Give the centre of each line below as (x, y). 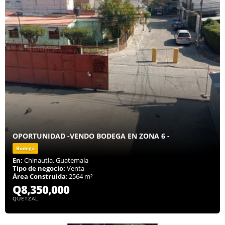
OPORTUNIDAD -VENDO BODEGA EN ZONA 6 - (91, 136)
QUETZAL (25, 199)
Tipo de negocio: (39, 168)
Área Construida (39, 177)
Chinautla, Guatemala (55, 160)
